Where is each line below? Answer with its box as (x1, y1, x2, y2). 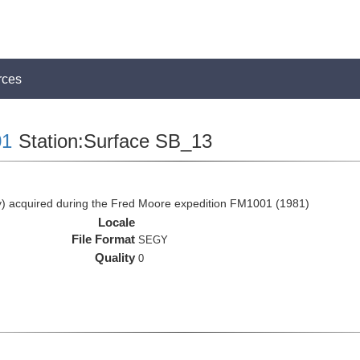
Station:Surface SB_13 (12, 130, 212, 152)
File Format (72, 232, 136, 246)
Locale (98, 215, 136, 229)
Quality (95, 251, 136, 264)
